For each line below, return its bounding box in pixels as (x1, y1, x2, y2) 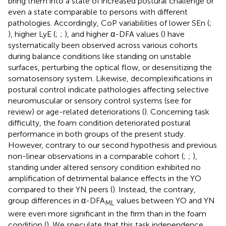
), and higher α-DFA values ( (65, 29, 163, 39)
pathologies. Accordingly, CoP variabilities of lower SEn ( (8, 18, 209, 28)
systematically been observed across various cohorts (8, 40, 198, 50)
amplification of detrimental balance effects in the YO (8, 173, 201, 183)
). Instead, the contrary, (112, 184, 196, 194)
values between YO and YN (115, 195, 215, 205)
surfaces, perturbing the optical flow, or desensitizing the (8, 62, 212, 72)
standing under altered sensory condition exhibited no (8, 162, 201, 172)
